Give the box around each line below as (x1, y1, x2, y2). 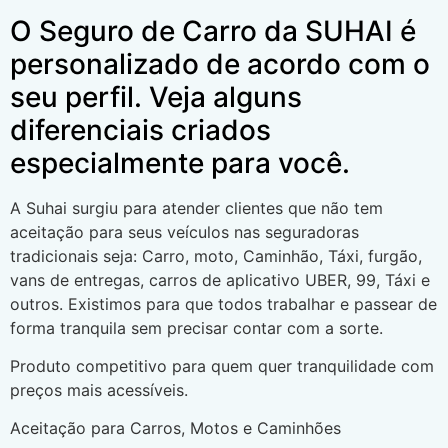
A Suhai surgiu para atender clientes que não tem (10, 197, 383, 218)
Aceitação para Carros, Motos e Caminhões (10, 418, 341, 439)
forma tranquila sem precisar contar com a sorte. (10, 317, 383, 338)
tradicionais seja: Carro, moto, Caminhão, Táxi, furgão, (10, 245, 422, 266)
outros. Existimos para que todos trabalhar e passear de (10, 293, 437, 314)
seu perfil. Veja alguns (10, 79, 302, 114)
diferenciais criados (10, 112, 271, 147)
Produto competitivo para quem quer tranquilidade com (10, 356, 434, 377)
